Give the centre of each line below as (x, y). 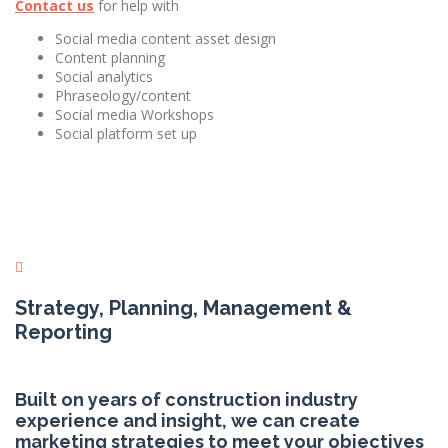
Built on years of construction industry (186, 399)
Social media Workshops (134, 114)
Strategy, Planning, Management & (183, 307)
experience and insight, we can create (187, 420)
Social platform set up (126, 133)
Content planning (110, 57)
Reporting (63, 331)
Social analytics (104, 76)
